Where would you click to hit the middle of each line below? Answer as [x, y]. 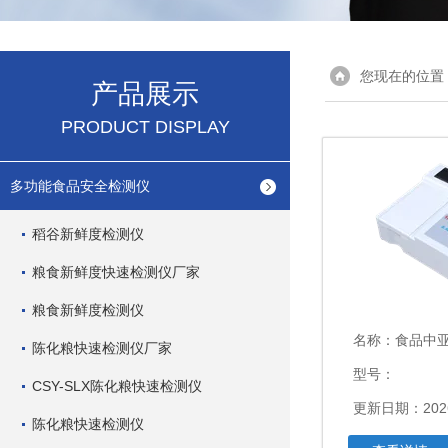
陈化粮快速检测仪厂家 [102, 348]
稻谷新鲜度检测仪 [88, 234]
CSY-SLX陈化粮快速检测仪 [117, 386]
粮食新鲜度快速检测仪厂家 [116, 272]
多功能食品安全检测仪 [80, 186]
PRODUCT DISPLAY [145, 127]
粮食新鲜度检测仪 [88, 310]
